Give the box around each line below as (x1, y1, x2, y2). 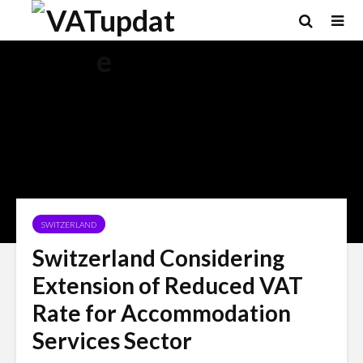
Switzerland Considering (32, 244, 284, 271)
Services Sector (32, 327, 192, 354)
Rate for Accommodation (32, 299, 291, 327)
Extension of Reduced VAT (32, 271, 303, 299)
